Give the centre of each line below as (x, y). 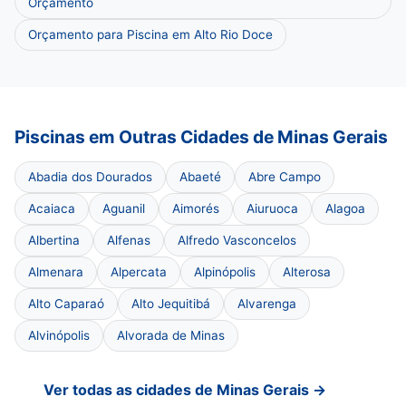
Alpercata (139, 272)
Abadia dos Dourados (90, 177)
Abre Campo (285, 177)
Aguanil (124, 208)
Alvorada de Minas (171, 335)
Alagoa (345, 208)
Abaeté (200, 177)
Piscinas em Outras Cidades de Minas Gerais (201, 137)
